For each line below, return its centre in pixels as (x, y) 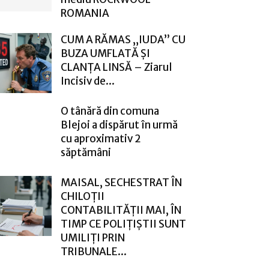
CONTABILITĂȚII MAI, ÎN (121, 210)
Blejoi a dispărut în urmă (119, 125)
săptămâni (86, 152)
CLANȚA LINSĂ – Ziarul (116, 67)
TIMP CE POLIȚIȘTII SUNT (123, 224)
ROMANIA (85, 13)
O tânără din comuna (110, 111)
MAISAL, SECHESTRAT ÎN (121, 182)
